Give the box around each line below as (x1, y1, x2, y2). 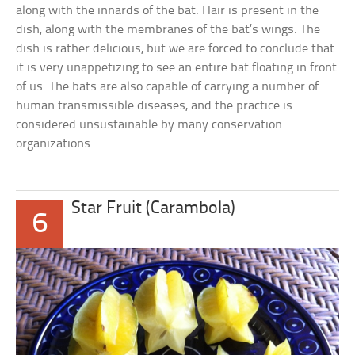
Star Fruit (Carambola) (71, 200, 236, 219)
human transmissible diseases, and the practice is (16, 99, 293, 113)
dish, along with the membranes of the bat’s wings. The (16, 23, 321, 37)
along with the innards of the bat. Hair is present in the (16, 4, 319, 18)
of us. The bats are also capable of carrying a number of (16, 80, 319, 94)
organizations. (16, 137, 94, 151)
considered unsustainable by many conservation (16, 118, 283, 132)
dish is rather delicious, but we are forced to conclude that (16, 42, 335, 56)
